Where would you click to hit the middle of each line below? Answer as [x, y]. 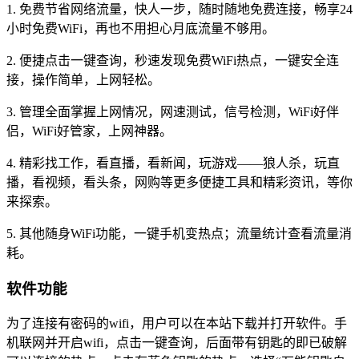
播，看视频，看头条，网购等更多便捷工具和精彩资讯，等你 [179, 182]
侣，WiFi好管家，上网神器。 [89, 131]
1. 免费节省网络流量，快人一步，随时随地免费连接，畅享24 [179, 9]
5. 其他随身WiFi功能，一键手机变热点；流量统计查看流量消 [179, 234]
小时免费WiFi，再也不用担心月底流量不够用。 [141, 28]
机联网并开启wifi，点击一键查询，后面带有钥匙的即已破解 [177, 343]
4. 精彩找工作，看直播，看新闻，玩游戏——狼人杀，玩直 [173, 163]
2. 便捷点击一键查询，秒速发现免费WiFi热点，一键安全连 [173, 61]
